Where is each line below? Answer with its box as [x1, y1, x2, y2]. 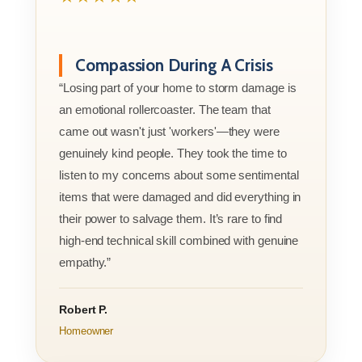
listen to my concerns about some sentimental [59, 167, 299, 182]
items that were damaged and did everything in [59, 189, 301, 204]
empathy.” [59, 255, 112, 269]
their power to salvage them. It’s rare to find [59, 211, 283, 225]
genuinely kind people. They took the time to [59, 145, 287, 160]
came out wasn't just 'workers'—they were [59, 124, 280, 138]
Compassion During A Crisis [75, 54, 273, 75]
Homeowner [59, 324, 114, 337]
